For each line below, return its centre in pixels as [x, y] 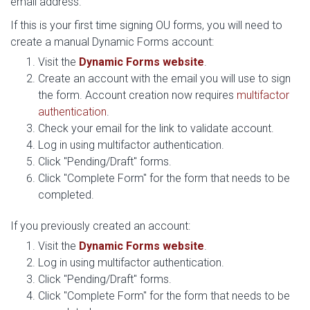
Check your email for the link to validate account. [156, 128]
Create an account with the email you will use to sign [164, 78]
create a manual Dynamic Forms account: [112, 42]
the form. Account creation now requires [137, 95]
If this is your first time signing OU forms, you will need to [146, 25]
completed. [66, 194]
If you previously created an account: [100, 226]
